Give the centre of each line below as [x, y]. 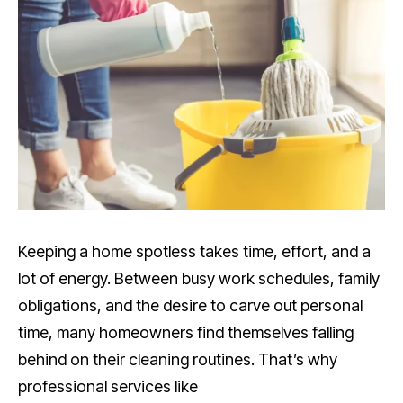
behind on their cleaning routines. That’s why [178, 359]
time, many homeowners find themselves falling [186, 332]
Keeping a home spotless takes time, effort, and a [194, 251]
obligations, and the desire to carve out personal [190, 305]
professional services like [108, 386]
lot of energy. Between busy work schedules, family [199, 278]
